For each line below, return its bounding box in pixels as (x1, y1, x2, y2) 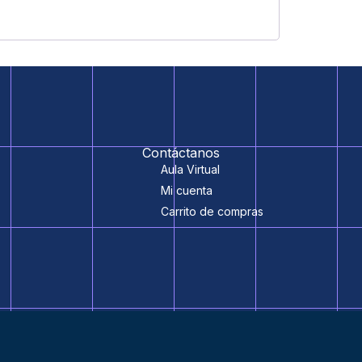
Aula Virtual (160, 162, 220, 177)
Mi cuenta (160, 183, 213, 198)
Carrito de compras (160, 204, 263, 219)
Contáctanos (142, 145, 220, 162)
